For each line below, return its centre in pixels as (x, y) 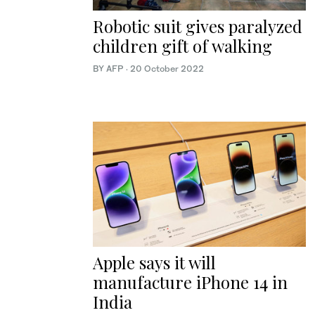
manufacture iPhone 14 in (190, 282)
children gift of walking (182, 45)
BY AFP (109, 68)
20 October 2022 (167, 68)
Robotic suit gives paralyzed (198, 26)
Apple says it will (154, 263)
